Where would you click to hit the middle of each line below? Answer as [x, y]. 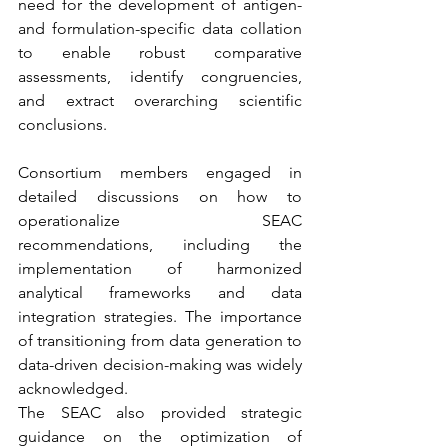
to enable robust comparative [160, 53]
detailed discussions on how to [160, 197]
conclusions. [62, 125]
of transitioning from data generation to [160, 341]
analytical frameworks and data [160, 293]
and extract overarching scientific [160, 101]
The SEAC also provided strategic [160, 413]
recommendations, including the [160, 245]
